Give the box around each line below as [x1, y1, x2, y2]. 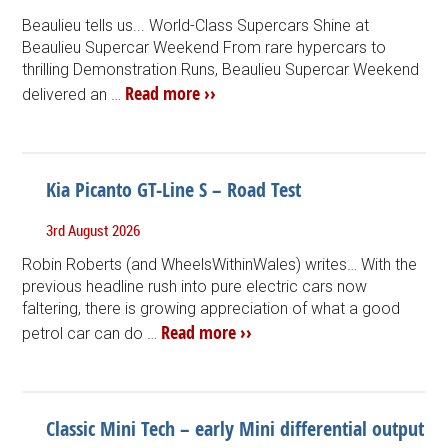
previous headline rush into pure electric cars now [22, 276, 368, 296]
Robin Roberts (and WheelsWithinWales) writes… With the [22, 254, 418, 274]
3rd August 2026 [46, 219, 141, 240]
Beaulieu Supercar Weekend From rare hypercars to [22, 37, 387, 57]
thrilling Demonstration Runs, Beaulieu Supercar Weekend [22, 59, 420, 79]
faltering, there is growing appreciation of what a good [22, 298, 401, 318]
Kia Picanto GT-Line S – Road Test [46, 175, 302, 203]
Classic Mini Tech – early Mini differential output [46, 414, 425, 442]
